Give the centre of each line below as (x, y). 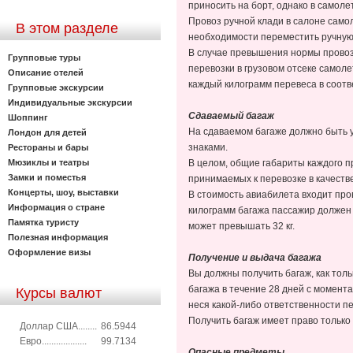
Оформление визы (49, 252)
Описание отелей (46, 72)
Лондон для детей (47, 132)
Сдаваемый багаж (231, 116)
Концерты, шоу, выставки (63, 192)
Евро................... (53, 341)
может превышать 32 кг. (242, 226)
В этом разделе (67, 28)
